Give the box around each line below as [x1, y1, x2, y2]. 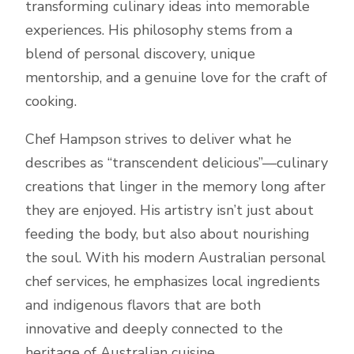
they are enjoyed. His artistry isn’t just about [25, 201, 314, 220]
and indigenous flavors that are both [25, 296, 261, 314]
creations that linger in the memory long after [25, 177, 326, 196]
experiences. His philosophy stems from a [25, 21, 292, 40]
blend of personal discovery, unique [25, 44, 255, 63]
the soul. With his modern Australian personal [25, 248, 326, 267]
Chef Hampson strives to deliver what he [25, 130, 292, 149]
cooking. [25, 92, 77, 111]
